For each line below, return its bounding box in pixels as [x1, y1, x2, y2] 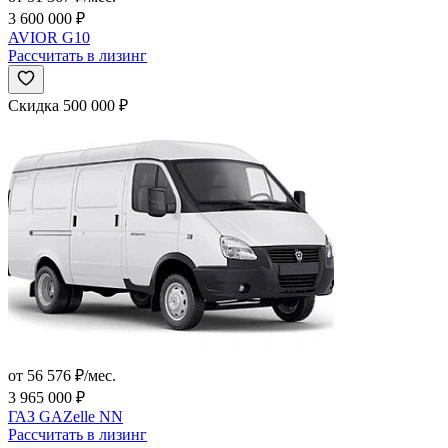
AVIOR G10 [8, 29, 90, 47]
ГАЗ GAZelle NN [8, 408, 123, 426]
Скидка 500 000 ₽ [8, 97, 128, 115]
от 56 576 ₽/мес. [8, 367, 116, 385]
